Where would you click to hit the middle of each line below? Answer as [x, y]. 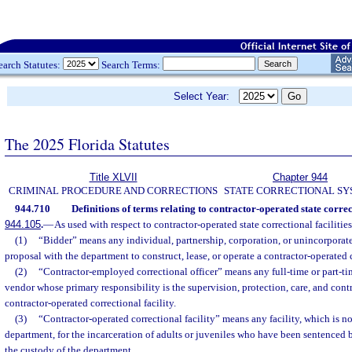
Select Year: [206, 96]
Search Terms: [131, 64]
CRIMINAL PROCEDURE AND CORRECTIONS [113, 191]
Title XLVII [113, 177]
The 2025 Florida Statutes [87, 144]
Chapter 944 [300, 177]
